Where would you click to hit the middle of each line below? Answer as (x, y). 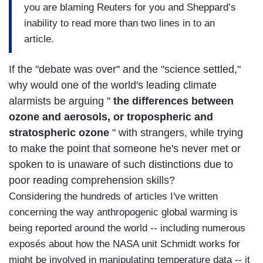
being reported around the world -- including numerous (127, 228)
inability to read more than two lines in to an (119, 23)
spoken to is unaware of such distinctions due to (121, 165)
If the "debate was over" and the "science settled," (125, 70)
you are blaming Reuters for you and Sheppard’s (130, 7)
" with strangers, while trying (176, 133)
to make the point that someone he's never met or (125, 149)
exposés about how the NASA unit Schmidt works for (124, 244)
